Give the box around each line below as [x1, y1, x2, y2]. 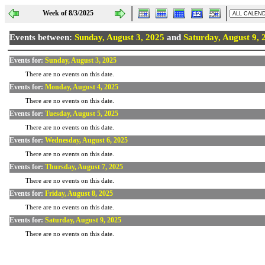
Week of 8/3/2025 [40, 9, 93, 17]
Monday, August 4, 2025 [45, 83, 118, 91]
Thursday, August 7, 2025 [45, 163, 123, 171]
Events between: [9, 33, 75, 42]
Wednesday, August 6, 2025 [45, 136, 128, 144]
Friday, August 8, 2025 [45, 189, 113, 198]
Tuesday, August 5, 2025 [45, 109, 118, 118]
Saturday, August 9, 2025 [45, 216, 121, 224]
